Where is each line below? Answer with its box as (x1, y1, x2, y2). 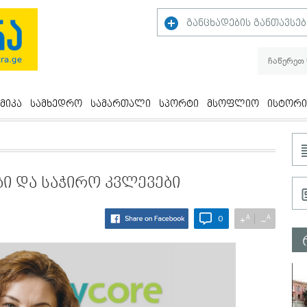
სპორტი (159, 98, 199, 110)
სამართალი (90, 98, 151, 110)
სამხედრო (30, 98, 82, 110)
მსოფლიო (207, 98, 259, 110)
